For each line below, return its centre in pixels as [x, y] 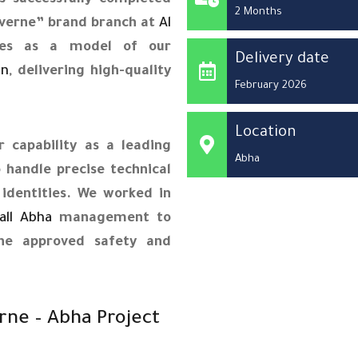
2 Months [259, 12]
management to [111, 219]
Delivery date [282, 59]
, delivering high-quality [90, 72]
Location [266, 133]
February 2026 [271, 86]
